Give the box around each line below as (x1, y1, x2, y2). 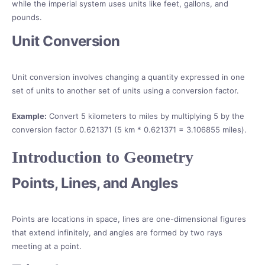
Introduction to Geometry (12, 148, 193, 167)
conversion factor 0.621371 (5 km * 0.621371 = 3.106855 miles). (12, 125, 247, 135)
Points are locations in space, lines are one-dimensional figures (12, 214, 246, 224)
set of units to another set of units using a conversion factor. (12, 86, 239, 96)
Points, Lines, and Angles (12, 174, 177, 192)
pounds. (12, 12, 42, 22)
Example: (12, 111, 47, 121)
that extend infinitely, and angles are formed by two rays (12, 228, 222, 238)
